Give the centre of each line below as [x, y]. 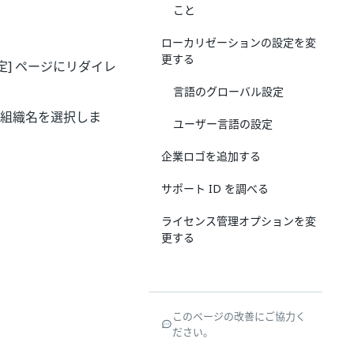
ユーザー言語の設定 [223, 124]
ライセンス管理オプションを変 [239, 221]
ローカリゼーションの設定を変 [239, 42]
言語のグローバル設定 [228, 91]
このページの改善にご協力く [239, 316]
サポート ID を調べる [215, 188]
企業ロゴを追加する [211, 156]
